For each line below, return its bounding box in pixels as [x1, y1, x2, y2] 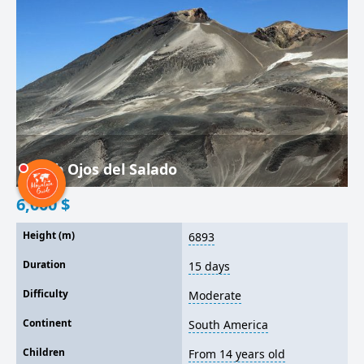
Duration [23, 258, 66, 271]
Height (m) [23, 228, 75, 242]
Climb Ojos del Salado [23, 159, 177, 179]
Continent [23, 316, 71, 330]
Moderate [188, 288, 241, 303]
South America [188, 317, 268, 332]
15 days [188, 258, 230, 274]
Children [23, 345, 65, 359]
